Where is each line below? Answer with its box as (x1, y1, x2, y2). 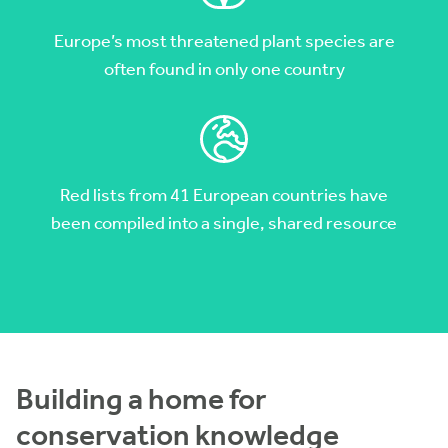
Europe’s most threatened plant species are (53, 29, 395, 52)
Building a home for (16, 380, 266, 417)
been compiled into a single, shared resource (51, 211, 397, 234)
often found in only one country (103, 57, 345, 80)
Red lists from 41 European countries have (60, 183, 388, 206)
